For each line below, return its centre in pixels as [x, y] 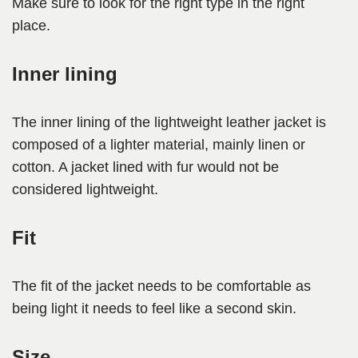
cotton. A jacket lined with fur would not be [145, 167]
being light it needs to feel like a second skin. [156, 309]
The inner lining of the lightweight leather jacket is [169, 123]
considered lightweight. [87, 190]
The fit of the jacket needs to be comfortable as [161, 286]
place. [33, 26]
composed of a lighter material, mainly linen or [159, 145]
